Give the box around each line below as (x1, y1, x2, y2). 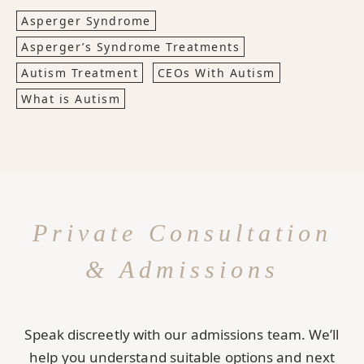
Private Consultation (32, 219, 332, 247)
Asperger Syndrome (21, 13, 151, 29)
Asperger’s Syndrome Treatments (21, 39, 240, 55)
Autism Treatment (21, 65, 138, 81)
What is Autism (21, 91, 120, 107)
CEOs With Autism (157, 65, 275, 81)
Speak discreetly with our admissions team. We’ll (24, 325, 340, 344)
